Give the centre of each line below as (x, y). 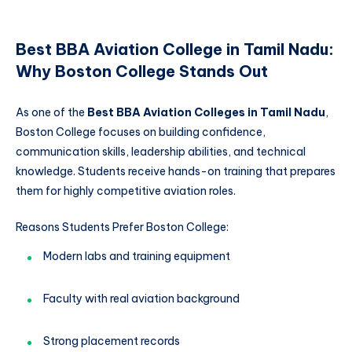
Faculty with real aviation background (141, 299)
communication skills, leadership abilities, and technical (161, 151)
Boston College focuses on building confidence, (141, 132)
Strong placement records (112, 341)
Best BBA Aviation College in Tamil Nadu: (175, 49)
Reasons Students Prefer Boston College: (122, 227)
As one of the (51, 112)
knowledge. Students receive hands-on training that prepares (176, 171)
